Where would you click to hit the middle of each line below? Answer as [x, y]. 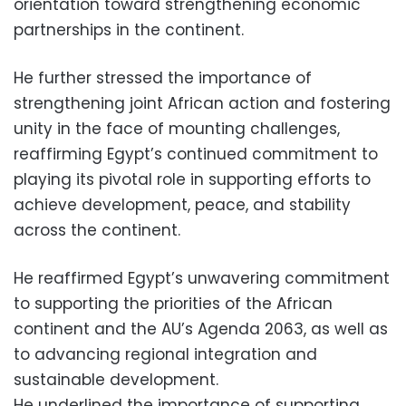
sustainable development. [116, 379]
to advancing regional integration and [165, 354]
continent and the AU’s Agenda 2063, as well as [201, 329]
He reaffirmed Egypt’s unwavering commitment [202, 278]
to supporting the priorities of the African [173, 303]
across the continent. [97, 230]
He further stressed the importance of [163, 77]
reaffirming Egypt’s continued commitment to [196, 154]
